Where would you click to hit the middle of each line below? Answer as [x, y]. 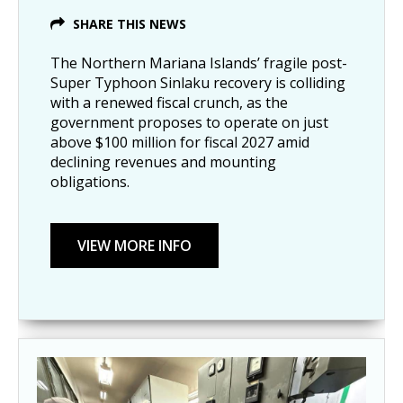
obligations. [90, 182]
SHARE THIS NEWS [130, 24]
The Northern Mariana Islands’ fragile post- [199, 63]
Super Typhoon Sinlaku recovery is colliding [198, 83]
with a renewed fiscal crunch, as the [169, 103]
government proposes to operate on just [189, 123]
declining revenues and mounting [163, 162]
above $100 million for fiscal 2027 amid [180, 143]
